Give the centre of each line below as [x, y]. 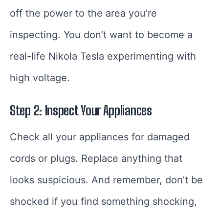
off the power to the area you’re [83, 13]
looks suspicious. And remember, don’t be [106, 180]
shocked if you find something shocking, [103, 202]
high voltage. [40, 78]
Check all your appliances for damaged [100, 137]
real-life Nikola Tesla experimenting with [103, 56]
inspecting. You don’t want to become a [101, 35]
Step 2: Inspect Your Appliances [81, 111]
